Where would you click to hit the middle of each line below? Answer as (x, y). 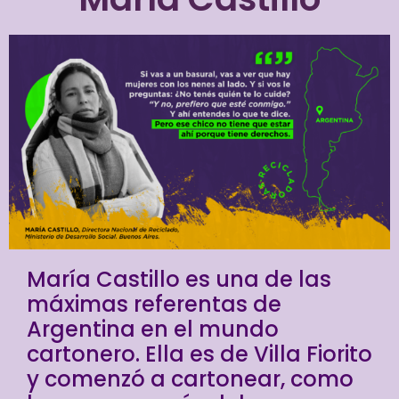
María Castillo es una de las (179, 279)
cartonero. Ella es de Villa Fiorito (199, 354)
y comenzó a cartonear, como (190, 379)
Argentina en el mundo (153, 329)
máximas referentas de (154, 304)
